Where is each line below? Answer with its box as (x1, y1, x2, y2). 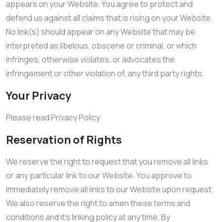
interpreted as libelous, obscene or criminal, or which (6, 40, 197, 51)
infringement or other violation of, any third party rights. (6, 68, 204, 79)
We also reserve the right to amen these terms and (6, 198, 190, 209)
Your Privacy (6, 88, 71, 103)
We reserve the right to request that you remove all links (6, 156, 208, 167)
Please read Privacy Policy (6, 112, 100, 123)
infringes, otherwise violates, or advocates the (6, 54, 175, 65)
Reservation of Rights (6, 132, 122, 147)
